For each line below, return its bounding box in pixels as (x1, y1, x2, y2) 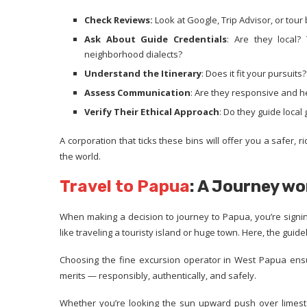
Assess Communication (84, 86, 191, 99)
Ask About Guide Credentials (84, 33, 228, 45)
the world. (60, 150, 101, 162)
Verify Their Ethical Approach (84, 106, 219, 118)
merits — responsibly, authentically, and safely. (60, 269, 256, 282)
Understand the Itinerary (84, 67, 201, 79)
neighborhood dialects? (84, 48, 182, 60)
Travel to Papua (60, 177, 190, 196)
